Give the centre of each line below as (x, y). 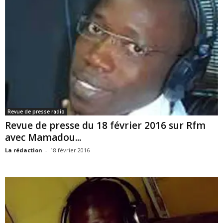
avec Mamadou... (43, 137)
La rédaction (24, 150)
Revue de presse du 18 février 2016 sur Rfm (105, 125)
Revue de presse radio (36, 111)
